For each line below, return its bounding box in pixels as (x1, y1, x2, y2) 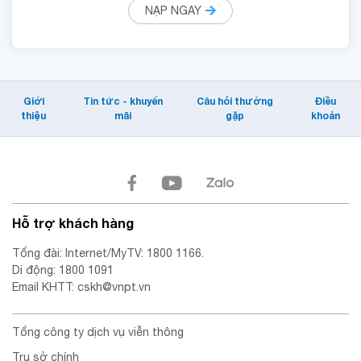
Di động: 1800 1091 (12, 263, 114, 276)
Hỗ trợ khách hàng (12, 214, 134, 230)
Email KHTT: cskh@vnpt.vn (12, 280, 151, 293)
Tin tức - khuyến (83, 95, 164, 108)
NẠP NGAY (145, 4, 202, 18)
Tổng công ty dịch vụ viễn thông (12, 325, 184, 338)
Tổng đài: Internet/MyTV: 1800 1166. (12, 246, 204, 259)
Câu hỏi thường (196, 95, 273, 108)
